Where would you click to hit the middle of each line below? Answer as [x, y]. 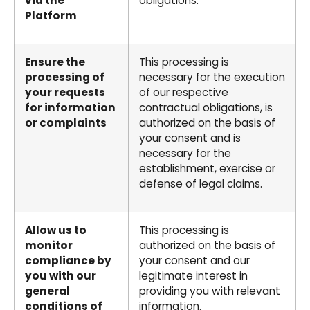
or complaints [66, 122]
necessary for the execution [212, 77]
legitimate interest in [193, 275]
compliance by [68, 260]
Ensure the [55, 62]
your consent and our [194, 260]
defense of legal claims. [201, 183]
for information [70, 107]
